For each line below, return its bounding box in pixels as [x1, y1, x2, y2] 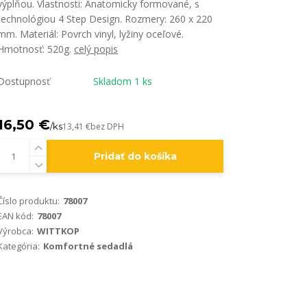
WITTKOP [37, 225, 79, 237]
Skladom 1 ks [93, 75, 152, 88]
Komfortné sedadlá [43, 240, 133, 252]
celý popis [74, 42, 118, 56]
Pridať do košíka [93, 150, 177, 162]
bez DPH [90, 121, 124, 132]
